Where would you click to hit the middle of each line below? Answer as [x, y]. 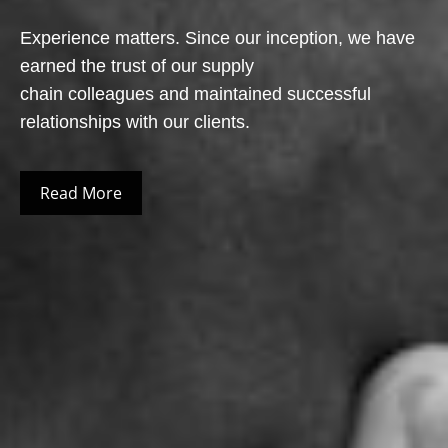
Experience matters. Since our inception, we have [217, 38]
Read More [80, 193]
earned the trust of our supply [136, 66]
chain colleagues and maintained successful [195, 94]
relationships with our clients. [134, 122]
